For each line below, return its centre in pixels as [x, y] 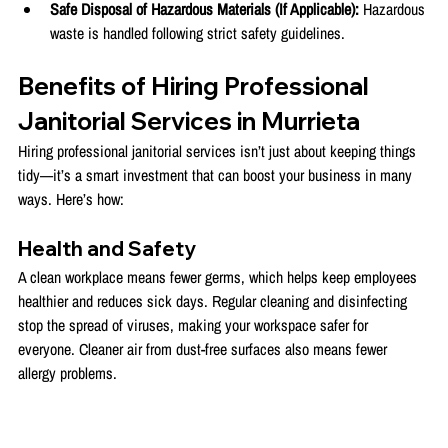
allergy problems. [67, 372]
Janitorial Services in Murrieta [189, 120]
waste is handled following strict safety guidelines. [197, 32]
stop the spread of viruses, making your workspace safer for [195, 324]
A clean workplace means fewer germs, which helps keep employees [219, 276]
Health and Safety [107, 248]
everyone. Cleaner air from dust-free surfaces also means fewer [204, 348]
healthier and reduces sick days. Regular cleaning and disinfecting [214, 300]
